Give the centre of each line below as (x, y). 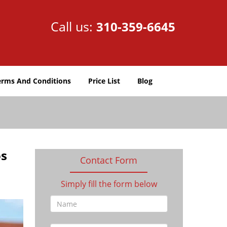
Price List (104, 81)
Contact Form (109, 160)
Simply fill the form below (109, 184)
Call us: (73, 26)
